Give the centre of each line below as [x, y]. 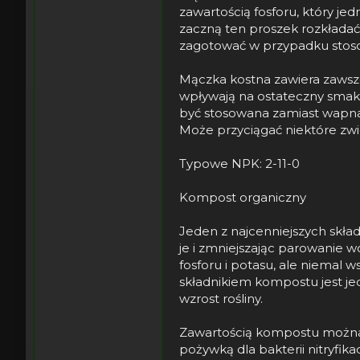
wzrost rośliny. [221, 298]
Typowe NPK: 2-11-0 [239, 163]
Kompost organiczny [243, 197]
